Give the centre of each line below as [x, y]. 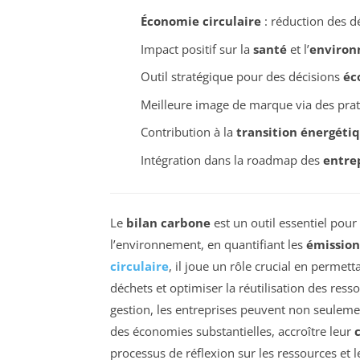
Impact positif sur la [196, 49]
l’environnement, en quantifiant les [208, 244]
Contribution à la [188, 132]
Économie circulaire [200, 21]
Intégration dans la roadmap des [231, 160]
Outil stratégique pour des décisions [241, 77]
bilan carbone [168, 222]
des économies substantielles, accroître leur [232, 331]
